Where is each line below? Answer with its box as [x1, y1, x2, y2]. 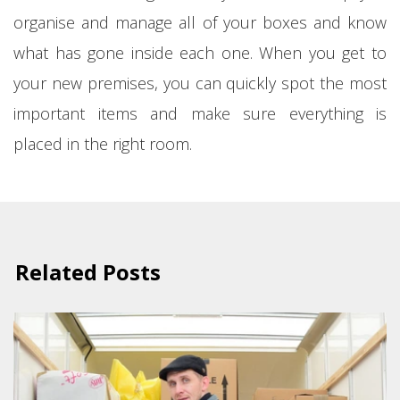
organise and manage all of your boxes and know [13, 11, 387, 33]
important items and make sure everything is [13, 102, 387, 124]
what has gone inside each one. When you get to [13, 41, 387, 63]
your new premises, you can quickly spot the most [13, 71, 387, 94]
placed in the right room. [13, 132, 192, 154]
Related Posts [15, 256, 161, 287]
